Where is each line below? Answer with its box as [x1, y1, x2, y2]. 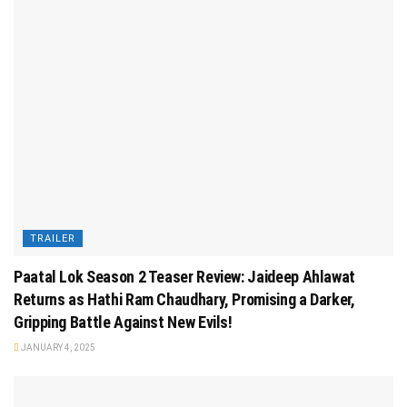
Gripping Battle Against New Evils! [14, 312, 233, 332]
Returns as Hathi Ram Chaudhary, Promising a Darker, [14, 289, 355, 309]
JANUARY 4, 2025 [19, 342, 95, 352]
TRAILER [30, 232, 75, 244]
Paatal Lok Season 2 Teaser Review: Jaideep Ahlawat [14, 266, 356, 286]
